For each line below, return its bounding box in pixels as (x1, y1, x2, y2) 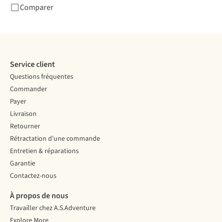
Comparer (20, 2, 54, 13)
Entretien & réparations (10, 146, 79, 157)
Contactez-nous (10, 171, 56, 181)
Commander (10, 84, 47, 95)
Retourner (10, 121, 40, 132)
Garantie (10, 159, 35, 169)
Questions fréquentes (10, 72, 73, 82)
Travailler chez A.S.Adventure (10, 203, 96, 214)
